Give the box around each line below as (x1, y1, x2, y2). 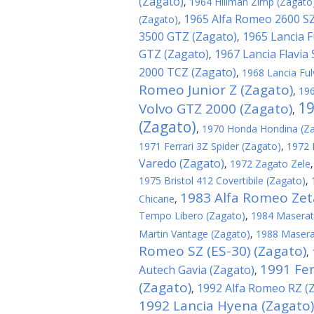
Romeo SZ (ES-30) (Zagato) (139, 242, 306, 260)
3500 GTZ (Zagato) (139, 29, 237, 44)
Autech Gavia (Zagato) (139, 262, 254, 278)
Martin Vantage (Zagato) (139, 227, 250, 240)
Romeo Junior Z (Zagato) (139, 81, 293, 99)
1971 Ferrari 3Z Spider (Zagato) (139, 139, 281, 153)
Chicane (139, 192, 175, 205)
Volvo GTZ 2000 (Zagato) (139, 100, 292, 118)
